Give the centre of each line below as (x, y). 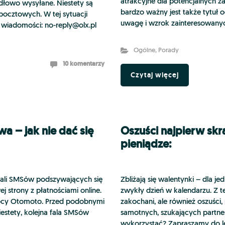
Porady (168, 50)
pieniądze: (146, 144)
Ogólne (144, 50)
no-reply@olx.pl (71, 26)
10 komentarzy (84, 64)
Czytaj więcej (155, 75)
